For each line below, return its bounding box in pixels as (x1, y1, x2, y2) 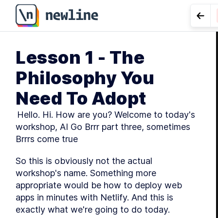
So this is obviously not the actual (16, 156, 152, 166)
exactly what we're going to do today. (16, 204, 170, 215)
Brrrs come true (16, 134, 78, 144)
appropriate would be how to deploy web (16, 180, 182, 190)
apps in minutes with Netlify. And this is (16, 192, 173, 202)
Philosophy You (16, 67, 154, 89)
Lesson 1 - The (16, 47, 145, 68)
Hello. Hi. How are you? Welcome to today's (16, 109, 195, 120)
